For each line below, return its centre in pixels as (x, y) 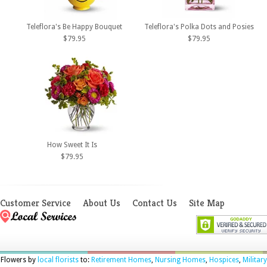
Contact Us (155, 203)
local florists (58, 260)
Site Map (207, 203)
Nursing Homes (180, 260)
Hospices (224, 260)
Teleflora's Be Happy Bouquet (74, 27)
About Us (102, 203)
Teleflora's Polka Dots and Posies (199, 27)
